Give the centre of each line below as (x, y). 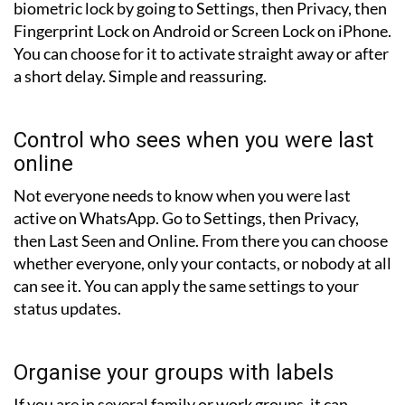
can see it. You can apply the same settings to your (186, 286)
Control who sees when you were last (193, 141)
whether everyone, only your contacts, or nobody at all (202, 264)
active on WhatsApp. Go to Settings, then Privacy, (186, 218)
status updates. (67, 309)
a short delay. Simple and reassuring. (140, 76)
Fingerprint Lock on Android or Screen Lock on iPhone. (202, 31)
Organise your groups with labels (174, 373)
